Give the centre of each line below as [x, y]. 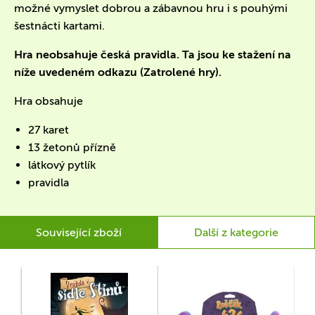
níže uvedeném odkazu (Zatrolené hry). [118, 72]
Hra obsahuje [49, 101]
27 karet [49, 130]
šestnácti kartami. [59, 26]
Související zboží [79, 232]
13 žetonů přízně [72, 147]
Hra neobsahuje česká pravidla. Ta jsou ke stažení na [153, 54]
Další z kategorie [236, 232]
